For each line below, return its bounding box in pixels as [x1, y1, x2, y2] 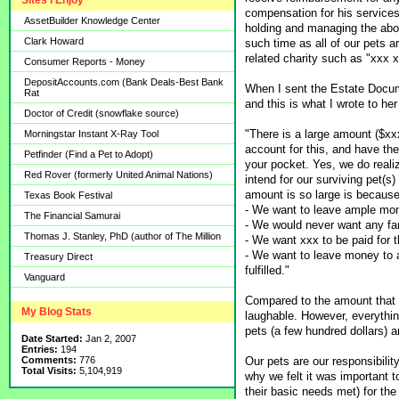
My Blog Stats [21, 305, 92, 318]
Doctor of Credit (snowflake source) [24, 108, 179, 118]
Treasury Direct [24, 251, 93, 262]
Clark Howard [24, 36, 84, 46]
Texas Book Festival [24, 190, 112, 200]
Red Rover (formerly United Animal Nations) [24, 169, 213, 180]
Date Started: [21, 333, 83, 344]
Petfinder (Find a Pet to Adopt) [24, 149, 153, 159]
